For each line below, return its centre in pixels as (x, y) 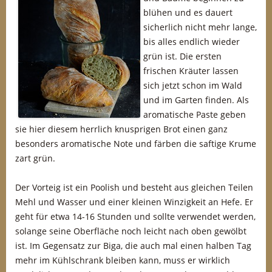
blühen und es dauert (188, 12)
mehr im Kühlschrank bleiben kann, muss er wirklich (123, 260)
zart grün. (35, 158)
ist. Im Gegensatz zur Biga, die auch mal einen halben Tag (133, 246)
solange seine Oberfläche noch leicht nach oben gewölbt (131, 231)
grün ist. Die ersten (182, 56)
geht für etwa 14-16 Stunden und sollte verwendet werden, (135, 216)
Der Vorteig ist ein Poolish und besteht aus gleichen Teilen (134, 187)
